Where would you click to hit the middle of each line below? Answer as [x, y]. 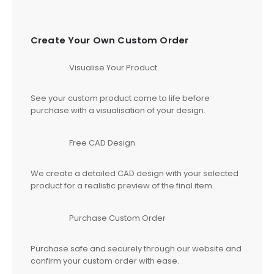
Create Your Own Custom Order [110, 40]
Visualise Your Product [113, 68]
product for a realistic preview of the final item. [122, 185]
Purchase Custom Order [117, 218]
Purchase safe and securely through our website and [136, 248]
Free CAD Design [102, 143]
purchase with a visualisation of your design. [118, 111]
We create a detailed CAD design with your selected [135, 173]
